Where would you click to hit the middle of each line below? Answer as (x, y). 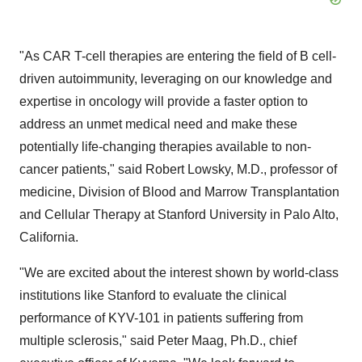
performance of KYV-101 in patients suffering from (161, 318)
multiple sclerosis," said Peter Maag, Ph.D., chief (158, 341)
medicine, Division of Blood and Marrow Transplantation (179, 192)
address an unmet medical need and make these (158, 124)
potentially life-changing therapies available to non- (165, 147)
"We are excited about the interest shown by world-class (179, 273)
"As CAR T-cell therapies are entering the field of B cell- (178, 56)
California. (49, 237)
